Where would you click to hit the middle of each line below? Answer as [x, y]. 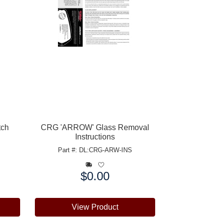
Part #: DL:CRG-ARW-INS [95, 150]
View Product [95, 207]
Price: [44, 175]
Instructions [95, 137]
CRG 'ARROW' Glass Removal [95, 127]
